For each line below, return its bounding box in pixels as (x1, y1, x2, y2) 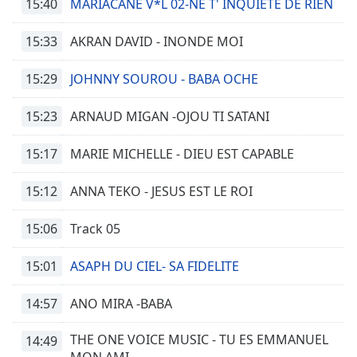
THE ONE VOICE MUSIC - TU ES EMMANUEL (70, 331, 328, 348)
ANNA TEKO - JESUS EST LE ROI (70, 182, 253, 200)
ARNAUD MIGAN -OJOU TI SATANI (70, 108, 269, 125)
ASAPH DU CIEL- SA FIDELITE (70, 257, 239, 275)
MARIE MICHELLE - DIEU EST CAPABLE (70, 145, 294, 163)
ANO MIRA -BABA (70, 295, 172, 312)
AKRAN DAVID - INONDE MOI (70, 33, 243, 50)
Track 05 (70, 220, 120, 237)
